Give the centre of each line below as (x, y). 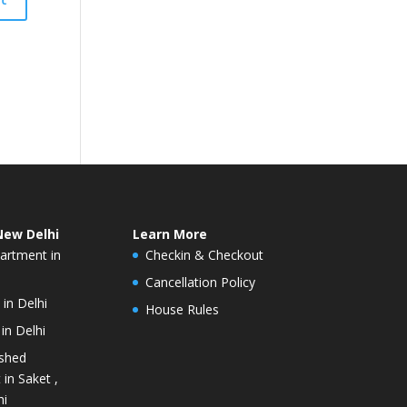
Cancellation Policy (200, 282)
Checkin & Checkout (204, 254)
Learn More (169, 233)
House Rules (182, 309)
